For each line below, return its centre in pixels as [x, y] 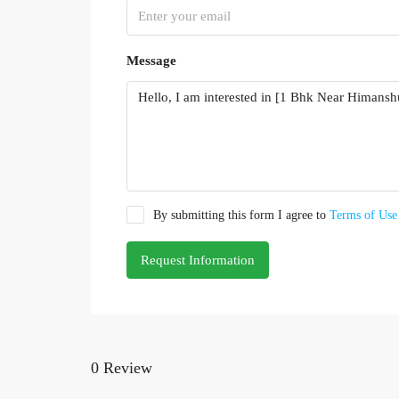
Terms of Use [363, 215]
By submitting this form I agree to [241, 215]
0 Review [122, 368]
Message [151, 60]
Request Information [198, 260]
